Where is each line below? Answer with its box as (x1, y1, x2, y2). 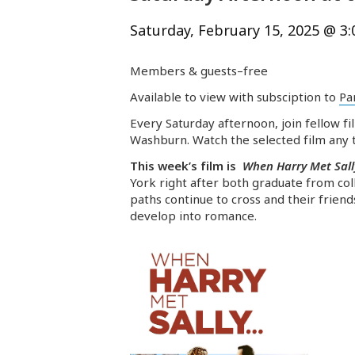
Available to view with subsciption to (130, 89, 339, 105)
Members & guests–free (130, 63, 268, 79)
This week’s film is (130, 158, 242, 174)
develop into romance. (130, 208, 257, 224)
